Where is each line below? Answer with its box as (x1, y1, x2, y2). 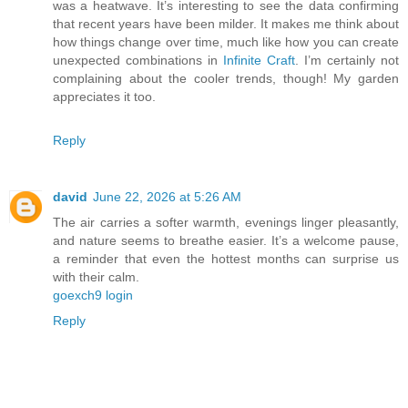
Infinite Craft (223, 53, 295, 68)
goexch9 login (53, 288, 133, 303)
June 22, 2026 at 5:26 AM (93, 189, 241, 205)
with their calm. (53, 270, 139, 285)
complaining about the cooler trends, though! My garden (53, 71, 399, 87)
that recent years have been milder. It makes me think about (53, 16, 399, 32)
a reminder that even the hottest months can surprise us (53, 251, 399, 267)
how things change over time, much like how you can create (53, 35, 399, 50)
